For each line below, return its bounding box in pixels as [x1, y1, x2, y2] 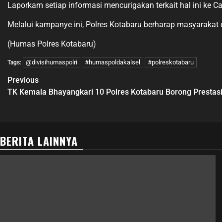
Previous [7, 75, 39, 85]
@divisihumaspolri [26, 58, 77, 66]
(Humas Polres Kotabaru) [7, 39, 96, 49]
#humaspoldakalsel [85, 58, 140, 66]
